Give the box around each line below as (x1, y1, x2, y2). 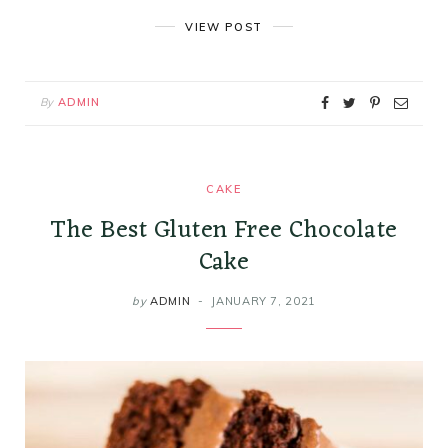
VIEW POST (185, 19, 263, 34)
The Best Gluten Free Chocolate (50, 208, 398, 252)
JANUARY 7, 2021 (211, 293, 317, 308)
